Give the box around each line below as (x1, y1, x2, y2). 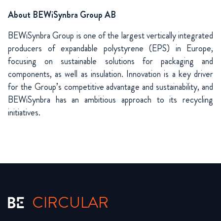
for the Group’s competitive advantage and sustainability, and (8, 80, 213, 94)
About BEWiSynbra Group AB (8, 8, 116, 22)
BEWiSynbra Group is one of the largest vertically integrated (8, 29, 213, 42)
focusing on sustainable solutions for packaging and (8, 55, 213, 68)
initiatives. (8, 106, 40, 119)
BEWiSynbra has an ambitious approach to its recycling (8, 93, 213, 107)
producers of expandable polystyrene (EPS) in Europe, (8, 42, 213, 55)
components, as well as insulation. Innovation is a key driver (8, 68, 213, 81)
